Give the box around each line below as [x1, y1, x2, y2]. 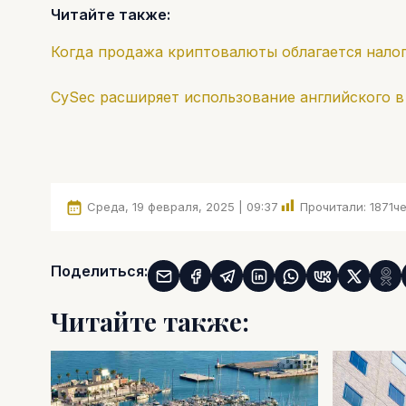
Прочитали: [300, 198, 366, 214]
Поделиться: [51, 262, 148, 281]
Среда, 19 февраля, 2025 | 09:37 [87, 198, 278, 214]
